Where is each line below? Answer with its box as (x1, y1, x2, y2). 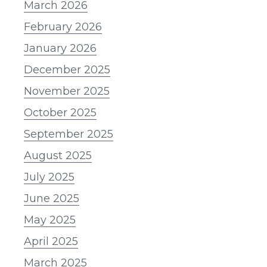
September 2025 (24, 127, 113, 141)
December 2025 (24, 63, 110, 76)
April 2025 (24, 234, 78, 248)
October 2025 (24, 105, 97, 119)
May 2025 (24, 213, 76, 226)
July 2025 (24, 170, 74, 184)
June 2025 (24, 191, 79, 205)
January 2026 (24, 41, 97, 55)
